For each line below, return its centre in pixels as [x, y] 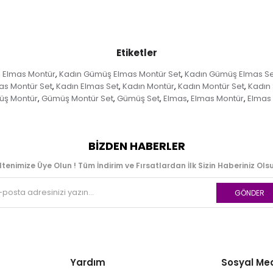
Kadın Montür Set [211, 87]
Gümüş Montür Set [77, 99]
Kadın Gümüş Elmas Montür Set [120, 74]
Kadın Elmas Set [87, 87]
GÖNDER [249, 193]
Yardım [88, 263]
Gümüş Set [138, 99]
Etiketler [136, 53]
